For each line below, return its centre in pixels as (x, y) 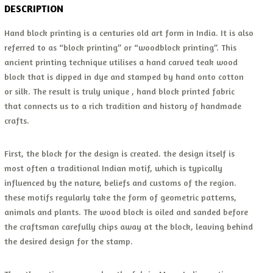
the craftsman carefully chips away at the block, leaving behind (129, 226)
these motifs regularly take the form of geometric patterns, (121, 197)
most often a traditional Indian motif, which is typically (114, 168)
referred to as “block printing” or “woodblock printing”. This (121, 47)
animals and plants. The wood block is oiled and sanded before (126, 212)
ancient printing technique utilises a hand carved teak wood (121, 62)
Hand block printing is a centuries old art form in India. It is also (129, 33)
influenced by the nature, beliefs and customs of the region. (121, 183)
